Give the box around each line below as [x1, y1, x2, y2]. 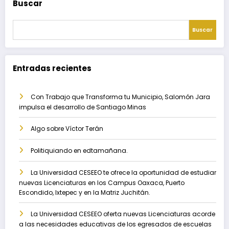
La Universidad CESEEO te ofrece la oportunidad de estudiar [31, 168, 216, 177]
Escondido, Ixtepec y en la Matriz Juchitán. [19, 188, 150, 197]
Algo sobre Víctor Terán [31, 124, 103, 133]
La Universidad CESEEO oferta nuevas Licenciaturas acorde [31, 209, 215, 218]
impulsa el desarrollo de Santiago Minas [19, 102, 146, 111]
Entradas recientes [13, 63, 91, 74]
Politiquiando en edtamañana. [31, 146, 128, 155]
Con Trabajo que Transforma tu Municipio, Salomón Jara [31, 92, 210, 101]
